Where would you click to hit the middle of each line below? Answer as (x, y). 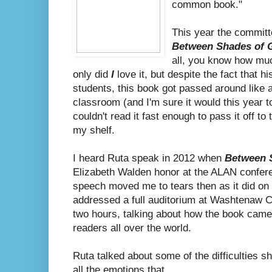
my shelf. (94, 130)
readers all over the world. (132, 228)
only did (92, 74)
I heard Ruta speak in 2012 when (149, 158)
